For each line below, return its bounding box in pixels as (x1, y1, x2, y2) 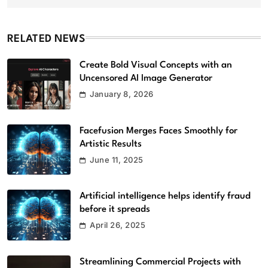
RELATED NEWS (7, 33, 86, 44)
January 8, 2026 (90, 89, 154, 99)
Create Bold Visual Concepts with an (80, 60, 232, 70)
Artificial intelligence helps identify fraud (80, 191, 251, 202)
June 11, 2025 (90, 154, 144, 165)
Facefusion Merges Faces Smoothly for (80, 126, 237, 136)
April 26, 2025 (90, 220, 146, 230)
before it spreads (80, 205, 150, 215)
